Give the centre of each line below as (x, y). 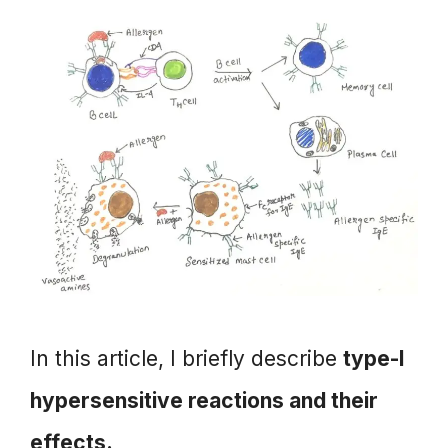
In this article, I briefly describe (186, 359)
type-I (374, 359)
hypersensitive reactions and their (204, 401)
